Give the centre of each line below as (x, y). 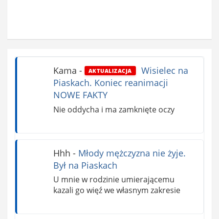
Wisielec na (163, 71)
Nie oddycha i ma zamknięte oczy (114, 109)
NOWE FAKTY (80, 95)
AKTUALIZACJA (110, 70)
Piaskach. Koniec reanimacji (110, 83)
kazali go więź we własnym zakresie (117, 190)
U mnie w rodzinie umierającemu (114, 180)
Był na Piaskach (85, 165)
